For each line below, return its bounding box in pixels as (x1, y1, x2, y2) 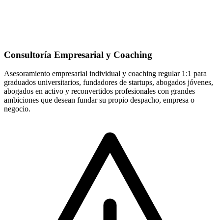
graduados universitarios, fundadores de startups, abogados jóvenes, (4, 78, 213, 87)
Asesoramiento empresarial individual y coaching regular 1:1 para (4, 69, 207, 78)
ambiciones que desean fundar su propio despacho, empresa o (4, 96, 194, 105)
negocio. (4, 105, 30, 113)
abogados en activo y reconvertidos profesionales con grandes (4, 87, 195, 96)
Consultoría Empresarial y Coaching (4, 49, 152, 60)
